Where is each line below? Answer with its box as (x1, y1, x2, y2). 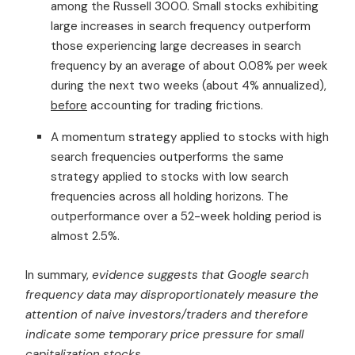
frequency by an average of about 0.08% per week (51, 57, 327, 74)
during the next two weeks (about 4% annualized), (51, 77, 326, 94)
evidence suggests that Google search (92, 266, 309, 283)
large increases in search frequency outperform (51, 17, 311, 34)
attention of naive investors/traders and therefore (25, 306, 308, 323)
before (51, 97, 87, 113)
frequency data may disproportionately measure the (25, 286, 319, 303)
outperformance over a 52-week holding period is (51, 208, 322, 224)
